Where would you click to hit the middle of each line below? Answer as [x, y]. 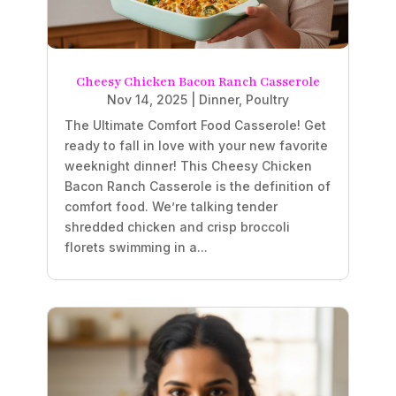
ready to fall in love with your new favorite [196, 146]
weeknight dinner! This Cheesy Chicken [188, 166]
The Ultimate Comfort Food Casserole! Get [195, 126]
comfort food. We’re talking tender [171, 207]
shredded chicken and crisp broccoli [177, 227]
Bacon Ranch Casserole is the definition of [197, 187]
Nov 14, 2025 [147, 100]
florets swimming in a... [136, 247]
